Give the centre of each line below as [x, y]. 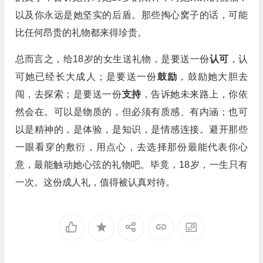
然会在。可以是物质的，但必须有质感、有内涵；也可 [131, 112]
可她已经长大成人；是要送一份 [86, 77]
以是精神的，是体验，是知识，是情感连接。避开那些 [131, 129]
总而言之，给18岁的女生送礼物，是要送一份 [112, 59]
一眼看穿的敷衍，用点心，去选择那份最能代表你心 [131, 147]
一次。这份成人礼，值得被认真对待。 [95, 182]
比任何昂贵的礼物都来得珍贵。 [81, 33]
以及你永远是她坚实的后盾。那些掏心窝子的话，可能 [131, 15]
